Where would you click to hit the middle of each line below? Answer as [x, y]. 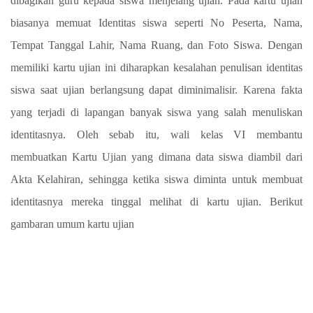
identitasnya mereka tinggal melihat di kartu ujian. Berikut [156, 202]
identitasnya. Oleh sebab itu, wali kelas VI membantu [156, 135]
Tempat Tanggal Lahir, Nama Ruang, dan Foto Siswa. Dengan [156, 45]
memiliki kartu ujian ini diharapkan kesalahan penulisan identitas [156, 68]
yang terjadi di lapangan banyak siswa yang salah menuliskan [156, 112]
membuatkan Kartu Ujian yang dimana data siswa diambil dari [156, 157]
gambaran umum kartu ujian [72, 224]
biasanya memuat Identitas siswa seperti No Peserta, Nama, [156, 23]
